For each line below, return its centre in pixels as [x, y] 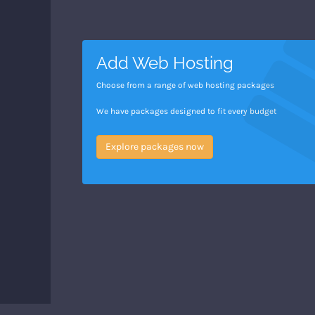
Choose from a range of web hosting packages [185, 85]
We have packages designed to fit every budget [186, 111]
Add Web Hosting [165, 63]
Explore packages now [155, 147]
